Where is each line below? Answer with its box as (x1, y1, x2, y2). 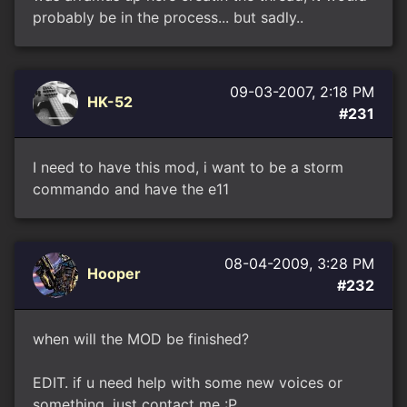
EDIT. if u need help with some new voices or (33, 373, 342, 392)
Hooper (87, 264, 141, 283)
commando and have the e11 (33, 180, 229, 198)
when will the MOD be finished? (33, 330, 249, 348)
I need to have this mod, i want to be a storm (33, 158, 343, 176)
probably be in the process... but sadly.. (33, 8, 303, 26)
